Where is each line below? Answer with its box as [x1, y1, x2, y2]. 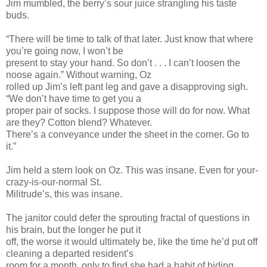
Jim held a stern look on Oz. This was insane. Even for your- [6, 164, 258, 175]
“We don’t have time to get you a [6, 93, 141, 104]
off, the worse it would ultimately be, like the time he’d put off [6, 236, 257, 247]
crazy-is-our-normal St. [6, 176, 101, 187]
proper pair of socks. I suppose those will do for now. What [6, 105, 250, 116]
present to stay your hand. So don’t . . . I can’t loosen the [6, 57, 240, 68]
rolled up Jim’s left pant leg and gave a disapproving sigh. [6, 81, 248, 92]
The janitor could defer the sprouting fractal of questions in [6, 212, 250, 223]
